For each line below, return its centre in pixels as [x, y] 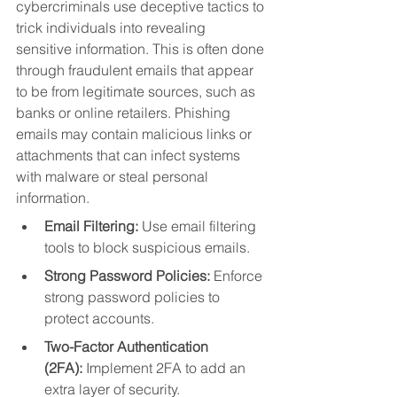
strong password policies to [134, 297]
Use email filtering [199, 226]
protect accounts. [99, 319]
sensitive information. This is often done [142, 49]
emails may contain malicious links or [136, 134]
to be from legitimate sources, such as [137, 92]
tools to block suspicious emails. [147, 248]
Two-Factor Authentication [128, 347]
